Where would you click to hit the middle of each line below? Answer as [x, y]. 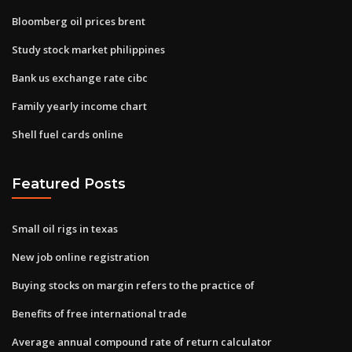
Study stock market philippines [88, 49]
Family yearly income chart [79, 106]
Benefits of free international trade [99, 313]
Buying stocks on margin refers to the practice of [133, 285]
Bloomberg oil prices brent [79, 21]
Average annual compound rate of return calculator [142, 341]
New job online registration [81, 257]
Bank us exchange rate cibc [80, 77]
